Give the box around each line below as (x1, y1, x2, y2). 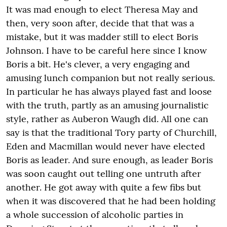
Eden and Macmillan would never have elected (6, 140, 205, 152)
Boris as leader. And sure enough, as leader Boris (6, 154, 213, 166)
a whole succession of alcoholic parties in (6, 208, 183, 220)
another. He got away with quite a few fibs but (6, 181, 201, 193)
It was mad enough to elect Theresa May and (6, 3, 198, 15)
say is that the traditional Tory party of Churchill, (6, 126, 217, 138)
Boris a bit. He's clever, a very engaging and (6, 58, 190, 70)
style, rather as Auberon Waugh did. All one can (6, 112, 208, 125)
